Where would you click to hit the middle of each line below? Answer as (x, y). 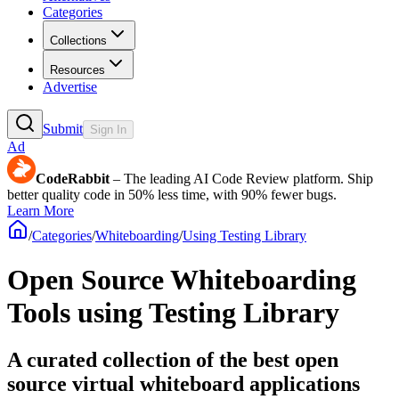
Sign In (108, 130)
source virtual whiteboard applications (183, 384)
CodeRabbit (73, 179)
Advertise (70, 87)
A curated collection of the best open (173, 360)
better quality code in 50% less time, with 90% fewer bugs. (172, 195)
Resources (77, 70)
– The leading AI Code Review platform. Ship (241, 179)
